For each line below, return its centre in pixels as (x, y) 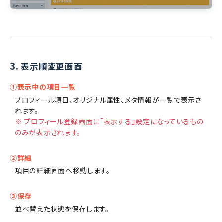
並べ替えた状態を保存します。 (62, 209)
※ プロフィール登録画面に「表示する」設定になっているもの (109, 122)
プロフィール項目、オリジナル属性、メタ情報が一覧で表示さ (108, 100)
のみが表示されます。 (48, 133)
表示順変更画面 (52, 67)
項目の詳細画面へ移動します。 (62, 171)
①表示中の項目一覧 (43, 87)
